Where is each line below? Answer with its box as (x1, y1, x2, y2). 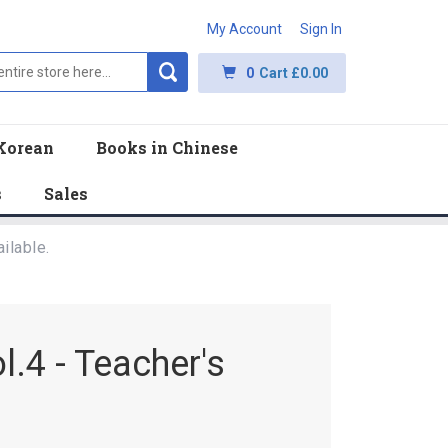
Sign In (300, 21, 342, 37)
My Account (207, 21, 282, 37)
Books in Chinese (96, 137, 238, 158)
